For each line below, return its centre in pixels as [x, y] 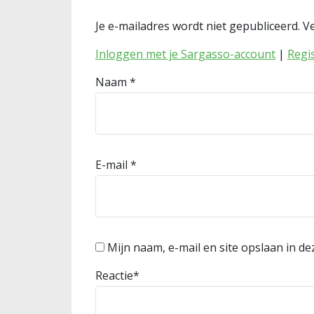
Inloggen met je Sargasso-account [185, 54]
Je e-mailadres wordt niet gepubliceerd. [198, 26]
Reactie [114, 275]
